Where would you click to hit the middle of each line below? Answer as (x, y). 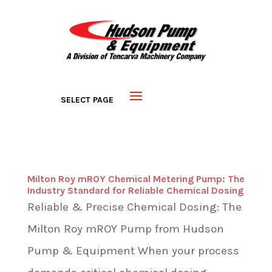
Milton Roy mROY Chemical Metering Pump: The (136, 178)
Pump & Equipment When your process (133, 250)
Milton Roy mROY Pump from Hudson (125, 229)
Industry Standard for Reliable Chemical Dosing (135, 190)
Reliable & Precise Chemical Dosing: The (134, 207)
